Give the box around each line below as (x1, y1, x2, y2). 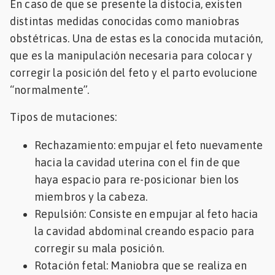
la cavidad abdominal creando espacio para (34, 224, 255, 238)
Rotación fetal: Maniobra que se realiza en (34, 258, 247, 272)
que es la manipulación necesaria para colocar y (10, 48, 253, 62)
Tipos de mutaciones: (10, 110, 117, 123)
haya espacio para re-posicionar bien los (34, 172, 239, 186)
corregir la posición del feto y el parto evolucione (10, 66, 258, 79)
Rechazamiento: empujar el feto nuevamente (34, 138, 263, 152)
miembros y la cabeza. (34, 190, 148, 203)
